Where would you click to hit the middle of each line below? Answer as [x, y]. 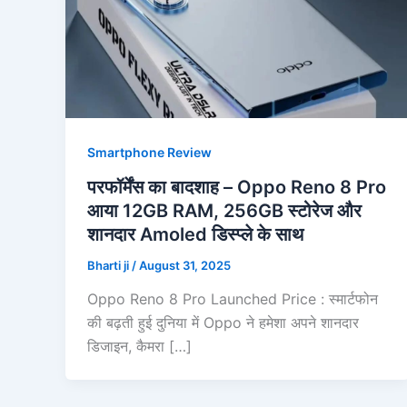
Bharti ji [109, 265]
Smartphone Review [149, 152]
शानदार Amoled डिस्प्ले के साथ [195, 234]
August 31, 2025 [185, 265]
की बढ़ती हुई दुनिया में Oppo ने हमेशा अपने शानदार [223, 323]
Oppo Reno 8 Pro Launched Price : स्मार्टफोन [233, 299]
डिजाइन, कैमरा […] [139, 347]
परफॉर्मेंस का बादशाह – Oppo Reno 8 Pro [237, 187]
